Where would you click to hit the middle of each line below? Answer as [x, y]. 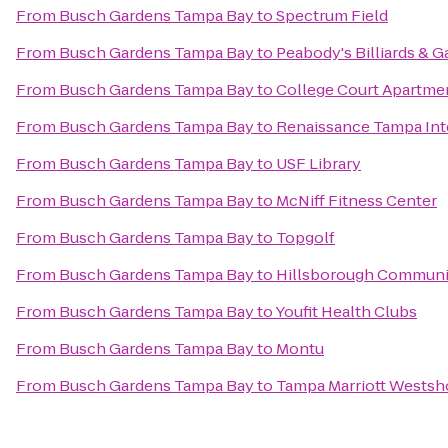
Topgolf [305, 237]
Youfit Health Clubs [346, 311]
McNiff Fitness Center [356, 200]
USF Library [318, 163]
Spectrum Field [332, 15]
